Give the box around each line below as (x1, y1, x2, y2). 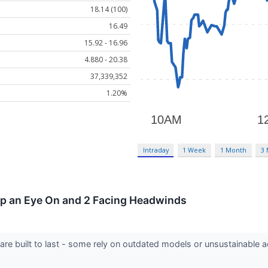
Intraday (142, 145, 169, 155)
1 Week (182, 145, 206, 155)
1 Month (220, 145, 247, 155)
